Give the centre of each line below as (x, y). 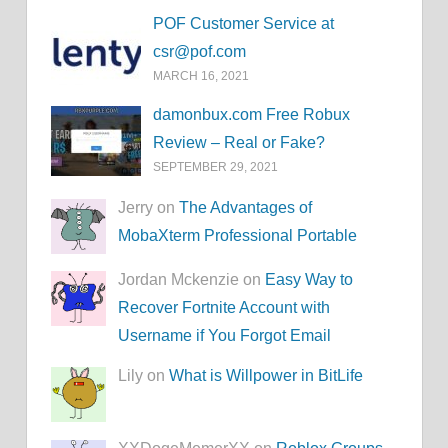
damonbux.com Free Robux (252, 114)
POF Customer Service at (244, 24)
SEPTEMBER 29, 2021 (216, 166)
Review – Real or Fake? (239, 142)
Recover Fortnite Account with (224, 308)
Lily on (144, 376)
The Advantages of (246, 207)
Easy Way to (309, 280)
